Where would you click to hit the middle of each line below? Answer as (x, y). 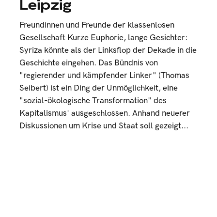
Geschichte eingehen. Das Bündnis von (89, 63)
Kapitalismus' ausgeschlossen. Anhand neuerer (105, 113)
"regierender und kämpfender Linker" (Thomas (104, 76)
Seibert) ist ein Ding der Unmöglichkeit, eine (99, 88)
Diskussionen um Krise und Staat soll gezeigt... (104, 126)
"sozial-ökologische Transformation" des (93, 101)
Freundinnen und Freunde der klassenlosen (97, 25)
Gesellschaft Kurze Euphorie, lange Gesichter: (103, 38)
